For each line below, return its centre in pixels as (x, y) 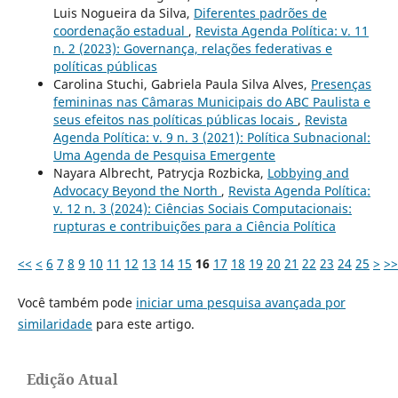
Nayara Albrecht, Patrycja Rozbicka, (160, 172)
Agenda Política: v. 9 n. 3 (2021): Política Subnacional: (211, 137)
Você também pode (76, 302)
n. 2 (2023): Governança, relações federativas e (192, 48)
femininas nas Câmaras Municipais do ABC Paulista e (211, 101)
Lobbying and (308, 172)
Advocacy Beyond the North (137, 190)
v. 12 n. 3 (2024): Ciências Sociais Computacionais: (202, 208)
